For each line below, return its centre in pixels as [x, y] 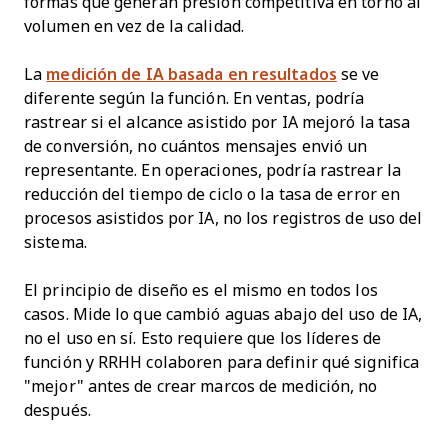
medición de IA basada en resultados [191, 74]
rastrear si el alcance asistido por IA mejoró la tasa [217, 122]
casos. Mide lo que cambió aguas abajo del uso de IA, [223, 314]
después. [57, 410]
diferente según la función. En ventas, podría [194, 98]
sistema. [57, 242]
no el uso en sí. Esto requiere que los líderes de [202, 338]
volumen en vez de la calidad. [134, 26]
